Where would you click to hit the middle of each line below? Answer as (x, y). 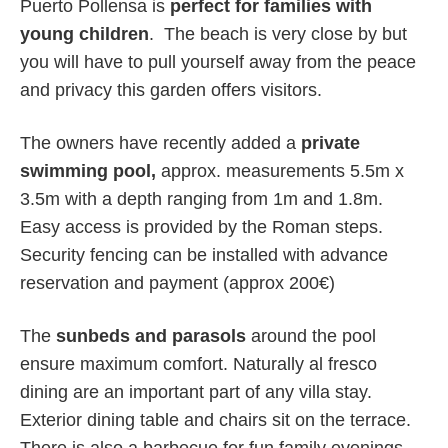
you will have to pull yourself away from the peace (218, 62)
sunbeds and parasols (151, 336)
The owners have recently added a (160, 143)
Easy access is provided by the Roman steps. (204, 227)
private (330, 143)
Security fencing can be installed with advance (204, 255)
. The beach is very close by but (278, 34)
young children (84, 34)
